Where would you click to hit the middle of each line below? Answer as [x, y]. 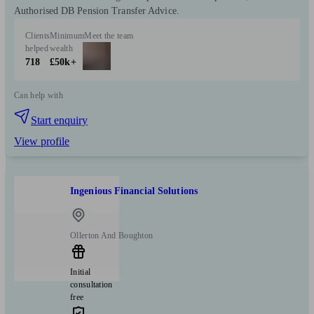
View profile [42, 141]
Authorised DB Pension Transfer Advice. [97, 11]
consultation [91, 284]
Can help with [39, 95]
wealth [61, 48]
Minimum [67, 35]
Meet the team [109, 35]
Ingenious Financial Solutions [134, 191]
